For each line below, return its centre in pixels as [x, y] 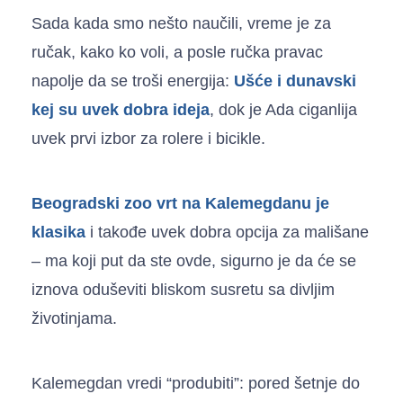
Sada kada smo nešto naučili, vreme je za [181, 23]
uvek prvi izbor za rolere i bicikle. [148, 138]
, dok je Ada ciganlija [283, 109]
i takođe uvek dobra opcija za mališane [227, 232]
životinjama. [74, 318]
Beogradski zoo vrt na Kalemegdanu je [180, 203]
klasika [58, 232]
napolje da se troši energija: [133, 81]
